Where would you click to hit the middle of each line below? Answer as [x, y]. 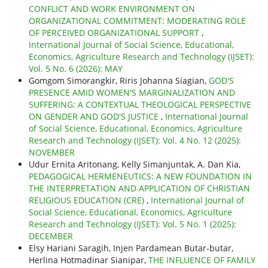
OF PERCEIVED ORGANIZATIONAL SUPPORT [115, 33]
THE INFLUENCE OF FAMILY [202, 260]
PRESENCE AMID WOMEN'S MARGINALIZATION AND [132, 93]
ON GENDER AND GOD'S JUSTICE [95, 117]
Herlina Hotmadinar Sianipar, [88, 260]
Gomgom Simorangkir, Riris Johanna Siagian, [118, 81]
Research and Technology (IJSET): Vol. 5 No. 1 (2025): [132, 224]
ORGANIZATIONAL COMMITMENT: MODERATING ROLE [137, 21]
